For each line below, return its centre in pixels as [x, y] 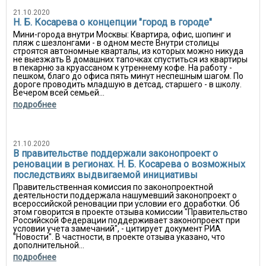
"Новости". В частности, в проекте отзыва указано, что [119, 237]
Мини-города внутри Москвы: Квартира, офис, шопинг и [122, 34]
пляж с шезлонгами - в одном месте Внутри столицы [116, 43]
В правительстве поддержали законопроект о [115, 153]
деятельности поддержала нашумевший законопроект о [125, 195]
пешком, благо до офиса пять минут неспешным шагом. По [128, 76]
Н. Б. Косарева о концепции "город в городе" [113, 22]
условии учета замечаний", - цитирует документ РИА [117, 229]
